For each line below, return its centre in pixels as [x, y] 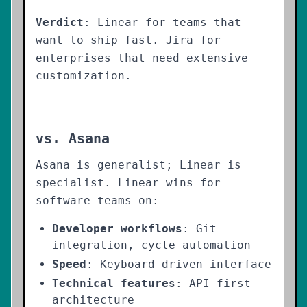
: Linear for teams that [162, 22]
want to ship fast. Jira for [128, 40]
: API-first [213, 283]
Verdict [60, 22]
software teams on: [97, 200]
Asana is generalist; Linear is [138, 165]
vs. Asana [73, 138]
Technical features [114, 283]
